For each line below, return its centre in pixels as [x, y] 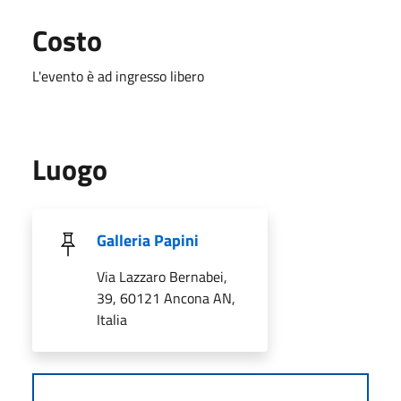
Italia [112, 319]
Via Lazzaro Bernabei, [162, 276]
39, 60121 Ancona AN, [166, 298]
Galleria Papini [148, 240]
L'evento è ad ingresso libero [118, 76]
